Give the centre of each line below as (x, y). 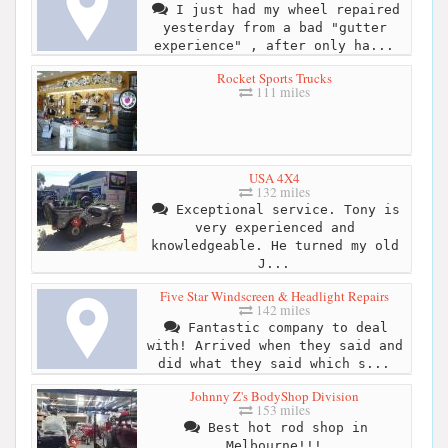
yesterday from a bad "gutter (274, 27)
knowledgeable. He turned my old (274, 245)
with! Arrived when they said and (274, 345)
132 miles (281, 191)
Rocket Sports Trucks (274, 77)
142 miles (281, 309)
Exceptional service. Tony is (283, 209)
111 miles (281, 91)
